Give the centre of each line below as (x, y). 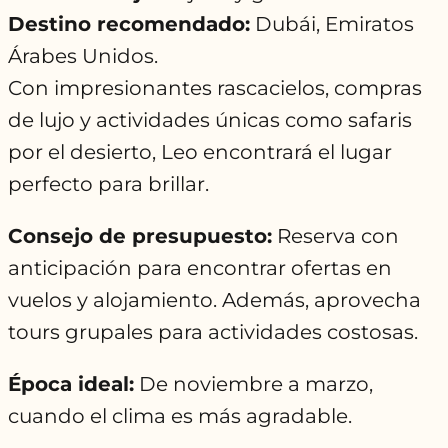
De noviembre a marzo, (253, 384)
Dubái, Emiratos (332, 24)
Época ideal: (71, 384)
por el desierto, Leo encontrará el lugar (200, 152)
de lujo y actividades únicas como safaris (210, 120)
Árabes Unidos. (83, 56)
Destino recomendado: (129, 24)
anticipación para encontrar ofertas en (200, 268)
